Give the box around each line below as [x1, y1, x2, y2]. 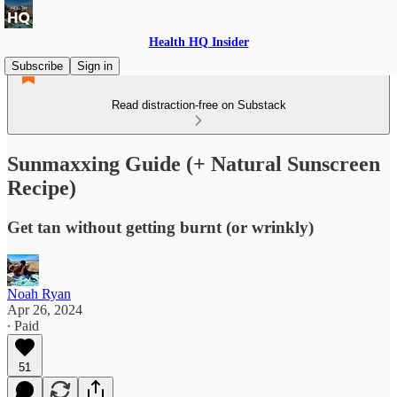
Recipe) [7, 175, 76, 199]
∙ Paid [7, 317, 39, 333]
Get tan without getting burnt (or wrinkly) [7, 217, 314, 237]
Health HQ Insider [148, 35, 249, 49]
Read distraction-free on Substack [111, 98, 286, 112]
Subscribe [12, 59, 63, 73]
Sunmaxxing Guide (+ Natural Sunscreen [7, 152, 380, 175]
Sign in [77, 59, 113, 73]
